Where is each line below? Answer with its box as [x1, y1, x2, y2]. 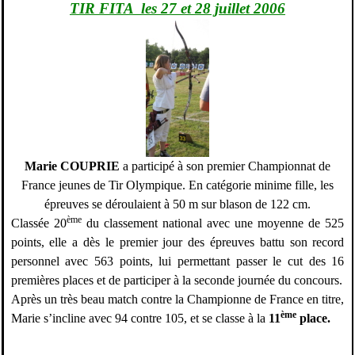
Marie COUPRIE [25, 159, 120, 174]
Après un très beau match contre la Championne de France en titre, [10, 292, 345, 307]
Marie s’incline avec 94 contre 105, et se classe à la [10, 311, 269, 326]
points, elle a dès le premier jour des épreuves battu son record [10, 235, 345, 250]
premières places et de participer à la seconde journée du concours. [10, 273, 342, 288]
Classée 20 [10, 216, 67, 231]
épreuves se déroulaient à [44, 197, 173, 212]
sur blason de [198, 197, 270, 212]
